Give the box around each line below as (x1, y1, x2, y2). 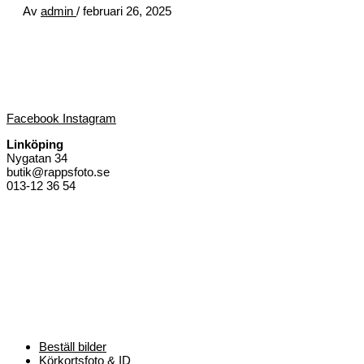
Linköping (6, 137, 63, 152)
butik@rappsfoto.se (6, 165, 110, 180)
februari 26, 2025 (83, 4, 171, 19)
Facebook (6, 111, 59, 126)
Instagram (63, 111, 116, 126)
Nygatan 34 (6, 151, 67, 166)
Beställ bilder (39, 340, 106, 354)
